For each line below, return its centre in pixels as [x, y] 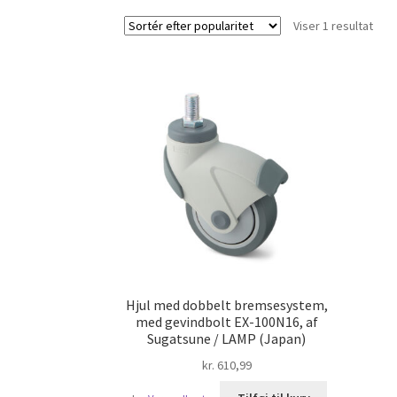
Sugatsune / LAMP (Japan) [227, 339]
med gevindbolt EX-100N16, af [226, 322]
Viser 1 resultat [334, 25]
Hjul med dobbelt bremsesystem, [226, 305]
